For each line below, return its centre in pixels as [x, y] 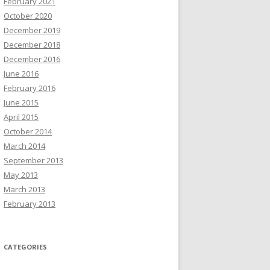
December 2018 [32, 45]
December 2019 [32, 30]
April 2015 [21, 117]
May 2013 [21, 175]
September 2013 [33, 160]
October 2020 [28, 16]
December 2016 [32, 59]
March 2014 [24, 146]
